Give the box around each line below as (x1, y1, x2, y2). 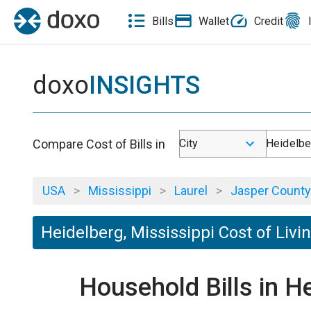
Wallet (199, 14, 229, 28)
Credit (254, 14, 283, 28)
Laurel (174, 183, 208, 198)
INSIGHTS (89, 71, 200, 100)
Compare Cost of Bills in (33, 136, 165, 151)
